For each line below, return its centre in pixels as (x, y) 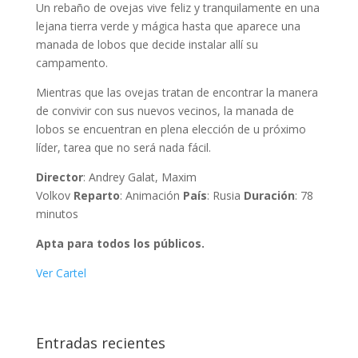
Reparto (96, 196)
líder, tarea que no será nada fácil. (123, 148)
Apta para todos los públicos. (120, 244)
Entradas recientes (100, 343)
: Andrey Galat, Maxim (139, 177)
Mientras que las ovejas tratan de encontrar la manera (177, 93)
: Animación (151, 196)
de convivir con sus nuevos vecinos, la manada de (165, 111)
